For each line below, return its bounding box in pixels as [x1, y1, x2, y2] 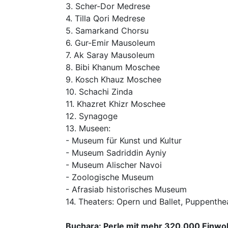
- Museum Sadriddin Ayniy [66, 148, 166, 158]
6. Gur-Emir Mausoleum [66, 38, 155, 48]
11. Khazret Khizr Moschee [66, 99, 165, 109]
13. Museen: [66, 123, 110, 133]
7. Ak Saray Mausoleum [66, 50, 155, 60]
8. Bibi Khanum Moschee [66, 62, 160, 72]
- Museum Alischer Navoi [66, 160, 162, 170]
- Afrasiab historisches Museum [66, 184, 187, 194]
